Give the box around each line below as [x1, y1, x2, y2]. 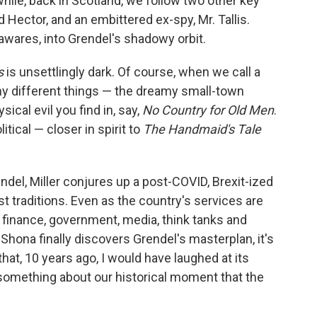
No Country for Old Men [142, 103, 274, 117]
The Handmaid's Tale [143, 122, 261, 137]
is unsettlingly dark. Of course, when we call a [4, 64, 260, 79]
